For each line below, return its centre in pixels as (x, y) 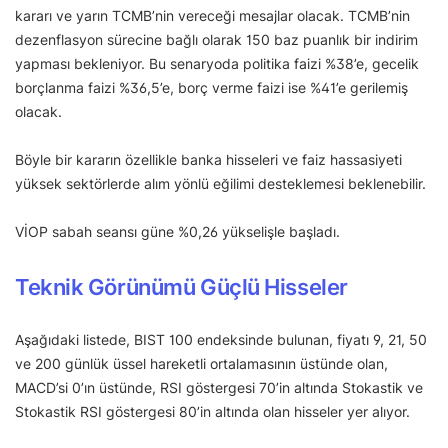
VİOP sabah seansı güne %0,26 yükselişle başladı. (177, 231)
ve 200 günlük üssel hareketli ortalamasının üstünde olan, (201, 363)
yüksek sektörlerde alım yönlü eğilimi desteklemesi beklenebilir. (220, 183)
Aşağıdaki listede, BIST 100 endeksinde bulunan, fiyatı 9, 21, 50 (221, 339)
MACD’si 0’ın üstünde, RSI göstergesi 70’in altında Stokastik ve (219, 387)
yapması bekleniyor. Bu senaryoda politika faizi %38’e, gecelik (217, 63)
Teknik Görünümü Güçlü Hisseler (181, 286)
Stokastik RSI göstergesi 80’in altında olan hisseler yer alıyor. (212, 411)
